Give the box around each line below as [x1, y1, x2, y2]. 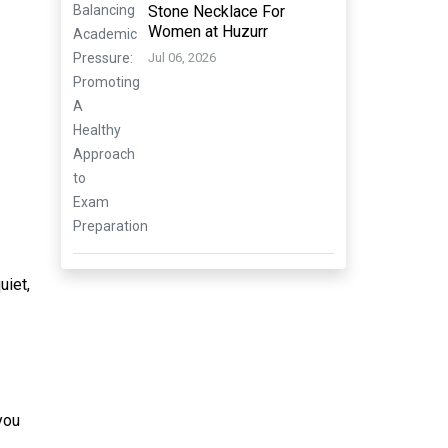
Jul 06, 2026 [148, 50, 216, 66]
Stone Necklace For [148, 2, 285, 21]
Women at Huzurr [148, 22, 268, 41]
